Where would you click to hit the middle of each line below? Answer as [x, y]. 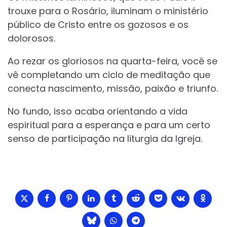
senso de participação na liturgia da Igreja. [105, 139]
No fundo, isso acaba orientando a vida [98, 111]
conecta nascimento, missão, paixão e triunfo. [113, 89]
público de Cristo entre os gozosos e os [98, 25]
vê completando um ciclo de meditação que [109, 75]
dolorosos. [31, 39]
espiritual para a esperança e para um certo [109, 125]
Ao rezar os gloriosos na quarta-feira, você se [112, 61]
